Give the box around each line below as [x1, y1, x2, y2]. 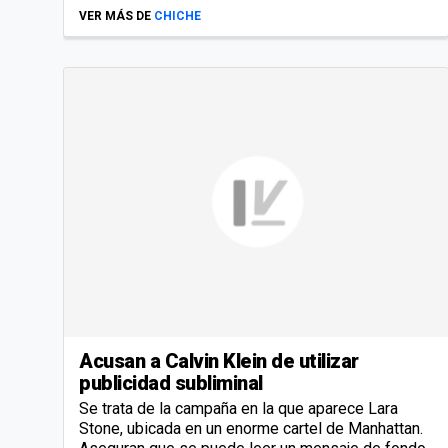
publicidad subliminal [79, 371, 263, 396]
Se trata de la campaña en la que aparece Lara [79, 399, 398, 419]
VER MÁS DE [79, 9, 151, 24]
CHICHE [154, 9, 201, 24]
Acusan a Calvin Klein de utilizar [79, 349, 359, 374]
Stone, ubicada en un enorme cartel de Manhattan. [79, 419, 423, 439]
